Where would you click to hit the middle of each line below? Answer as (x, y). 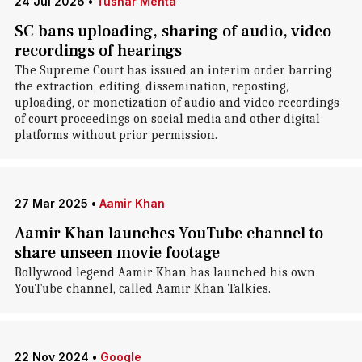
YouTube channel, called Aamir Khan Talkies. (142, 288)
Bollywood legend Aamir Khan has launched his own (164, 272)
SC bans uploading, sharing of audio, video (173, 32)
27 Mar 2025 (51, 203)
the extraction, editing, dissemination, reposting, (151, 86)
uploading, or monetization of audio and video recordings (177, 103)
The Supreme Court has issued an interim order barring (173, 70)
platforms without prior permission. (116, 135)
